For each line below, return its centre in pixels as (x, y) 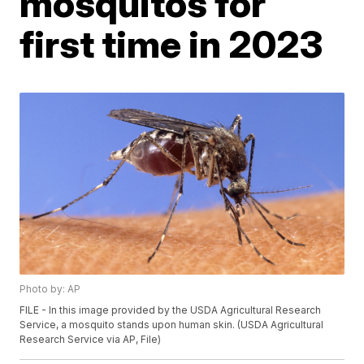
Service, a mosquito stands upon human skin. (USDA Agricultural (172, 325)
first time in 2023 (171, 43)
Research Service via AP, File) (91, 340)
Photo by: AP (50, 289)
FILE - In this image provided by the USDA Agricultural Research (171, 310)
